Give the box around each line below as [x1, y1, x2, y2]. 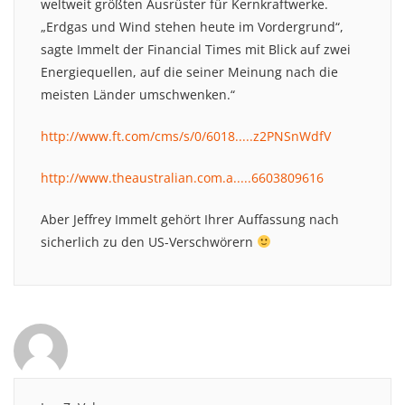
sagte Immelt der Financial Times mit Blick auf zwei [41, 40, 351, 58]
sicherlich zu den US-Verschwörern [41, 232, 257, 250]
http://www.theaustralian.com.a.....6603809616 [41, 168, 324, 186]
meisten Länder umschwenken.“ [41, 85, 235, 103]
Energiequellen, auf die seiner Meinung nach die [41, 62, 338, 80]
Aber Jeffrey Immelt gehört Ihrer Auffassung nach [41, 210, 339, 228]
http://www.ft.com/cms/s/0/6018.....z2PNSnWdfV [41, 127, 331, 145]
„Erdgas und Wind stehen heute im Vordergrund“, [41, 17, 344, 35]
